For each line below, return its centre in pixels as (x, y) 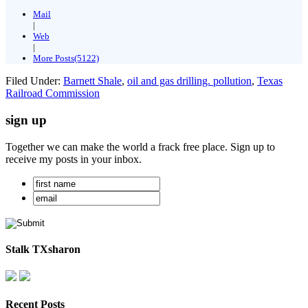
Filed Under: (34, 81)
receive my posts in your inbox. (74, 159)
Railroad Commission (53, 93)
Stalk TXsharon (43, 249)
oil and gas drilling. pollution (189, 81)
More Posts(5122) (66, 58)
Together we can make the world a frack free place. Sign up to (140, 146)
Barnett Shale (92, 81)
